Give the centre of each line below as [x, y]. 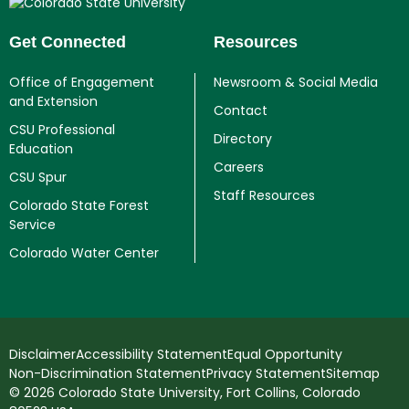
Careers [239, 167]
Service [32, 225]
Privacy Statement [266, 373]
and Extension [53, 101]
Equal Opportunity [285, 354]
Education [41, 149]
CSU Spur [38, 177]
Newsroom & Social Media [296, 82]
